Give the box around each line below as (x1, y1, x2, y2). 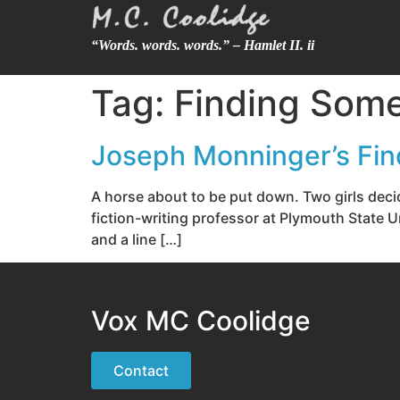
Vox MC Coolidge (91, 304, 311, 337)
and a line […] (91, 230, 182, 248)
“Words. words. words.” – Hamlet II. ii (91, 37, 314, 54)
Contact (113, 362, 169, 380)
